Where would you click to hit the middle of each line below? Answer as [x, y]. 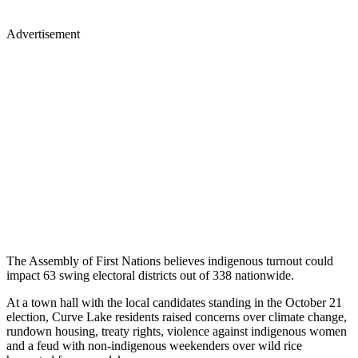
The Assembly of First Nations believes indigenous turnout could [170, 261]
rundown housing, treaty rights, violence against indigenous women [177, 331]
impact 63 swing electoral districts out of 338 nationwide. [150, 275]
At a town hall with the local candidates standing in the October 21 [174, 302]
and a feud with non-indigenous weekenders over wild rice [154, 345]
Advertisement [43, 34]
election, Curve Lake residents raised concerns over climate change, [177, 316]
